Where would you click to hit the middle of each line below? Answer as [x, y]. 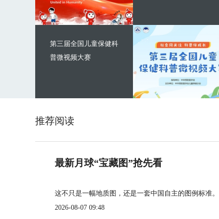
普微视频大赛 [70, 57]
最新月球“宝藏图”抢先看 [109, 163]
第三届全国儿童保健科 [84, 44]
